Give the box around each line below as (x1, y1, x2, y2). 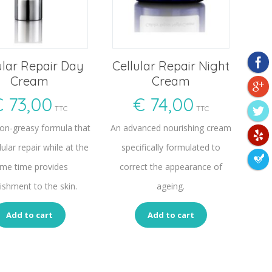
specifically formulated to (121, 141, 220, 154)
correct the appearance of (119, 161, 222, 173)
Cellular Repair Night (112, 58, 229, 74)
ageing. (157, 180, 185, 192)
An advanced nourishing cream (110, 122, 231, 134)
